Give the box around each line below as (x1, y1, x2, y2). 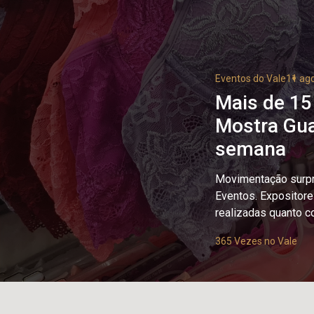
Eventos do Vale (215, 73, 286, 84)
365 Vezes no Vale (215, 235, 297, 247)
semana (215, 137, 286, 161)
